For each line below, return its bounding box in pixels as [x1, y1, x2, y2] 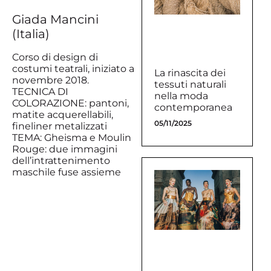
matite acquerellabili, [12, 108, 113, 120]
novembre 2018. [12, 74, 89, 86]
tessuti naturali [154, 79, 226, 91]
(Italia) [12, 27, 50, 42]
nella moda [154, 90, 208, 102]
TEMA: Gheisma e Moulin [12, 131, 131, 143]
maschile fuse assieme [12, 166, 121, 178]
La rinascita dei [154, 67, 226, 79]
